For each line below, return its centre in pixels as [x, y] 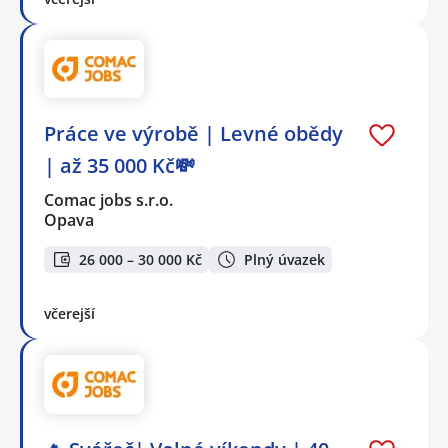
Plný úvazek [284, 259]
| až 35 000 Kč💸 [119, 166]
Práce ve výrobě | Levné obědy [193, 134]
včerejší [69, 313]
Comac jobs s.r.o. [109, 200]
